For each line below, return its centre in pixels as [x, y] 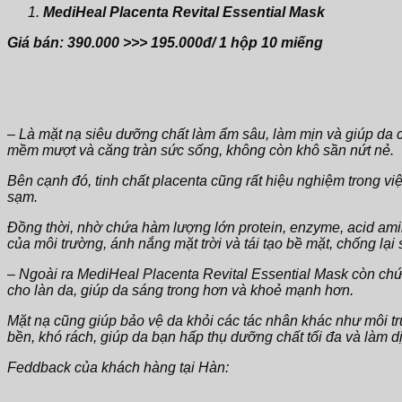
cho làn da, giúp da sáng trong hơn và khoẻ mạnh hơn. [180, 290]
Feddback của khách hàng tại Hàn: [118, 367]
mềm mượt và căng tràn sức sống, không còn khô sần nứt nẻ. [201, 150]
